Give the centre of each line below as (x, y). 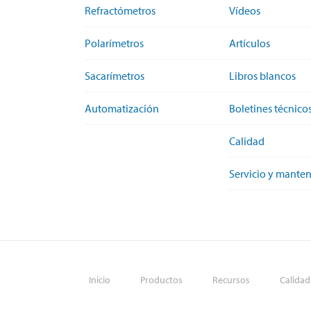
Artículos (250, 43)
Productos (161, 279)
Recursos (231, 279)
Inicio (100, 279)
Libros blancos (262, 75)
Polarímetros (114, 43)
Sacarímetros (115, 75)
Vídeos (245, 10)
